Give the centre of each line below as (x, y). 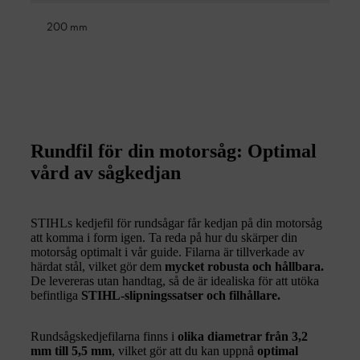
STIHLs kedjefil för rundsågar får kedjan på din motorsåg (176, 223)
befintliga (56, 295)
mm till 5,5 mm (71, 350)
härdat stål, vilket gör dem (98, 266)
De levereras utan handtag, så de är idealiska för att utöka (175, 280)
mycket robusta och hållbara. (244, 266)
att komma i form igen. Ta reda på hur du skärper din (164, 237)
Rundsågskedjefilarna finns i (104, 336)
